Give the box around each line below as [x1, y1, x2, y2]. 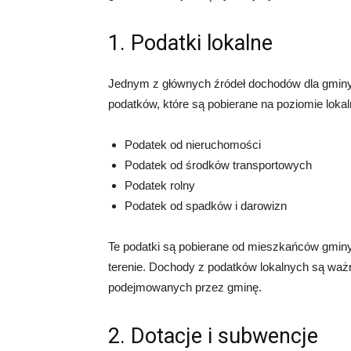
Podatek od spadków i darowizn [125, 198, 287, 212]
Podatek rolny [125, 178, 195, 192]
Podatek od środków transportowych [125, 157, 312, 172]
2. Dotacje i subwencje [108, 323, 318, 349]
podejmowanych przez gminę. [108, 280, 262, 294]
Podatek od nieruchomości [125, 137, 261, 151]
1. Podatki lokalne [108, 30, 273, 56]
